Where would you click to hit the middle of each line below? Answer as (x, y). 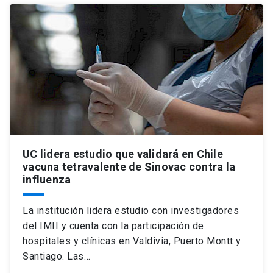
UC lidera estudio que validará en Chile (123, 154)
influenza (47, 179)
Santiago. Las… (56, 256)
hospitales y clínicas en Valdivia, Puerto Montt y (132, 241)
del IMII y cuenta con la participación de (113, 226)
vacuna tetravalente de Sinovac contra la (129, 167)
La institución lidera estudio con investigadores (131, 211)
